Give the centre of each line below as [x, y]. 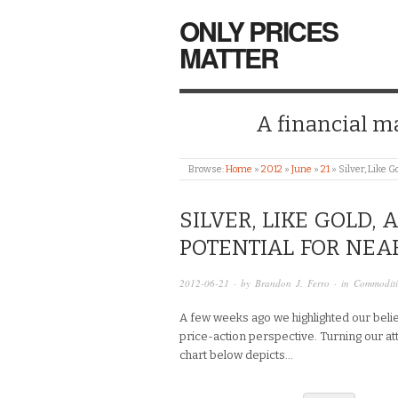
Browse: [207, 169]
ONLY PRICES [259, 31]
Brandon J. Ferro [292, 283]
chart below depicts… [236, 354]
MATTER [229, 57]
